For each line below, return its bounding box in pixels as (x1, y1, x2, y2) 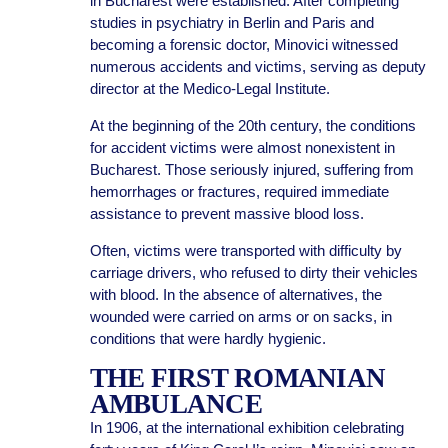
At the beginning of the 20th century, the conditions (89, 117, 416, 134)
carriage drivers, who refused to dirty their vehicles (89, 264, 418, 281)
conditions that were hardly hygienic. (89, 330, 326, 347)
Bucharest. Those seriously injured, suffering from (89, 161, 414, 178)
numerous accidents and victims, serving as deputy (89, 58, 426, 75)
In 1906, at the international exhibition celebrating (89, 419, 404, 436)
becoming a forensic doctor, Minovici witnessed (89, 36, 398, 53)
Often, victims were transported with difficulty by (89, 242, 402, 259)
